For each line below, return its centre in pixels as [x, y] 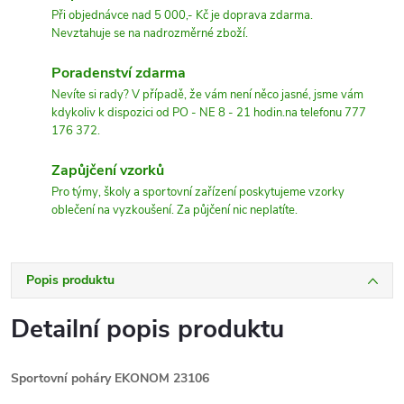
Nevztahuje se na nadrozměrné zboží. [150, 33]
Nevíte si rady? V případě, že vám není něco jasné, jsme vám [207, 95]
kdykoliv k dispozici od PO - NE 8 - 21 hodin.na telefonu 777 [209, 113]
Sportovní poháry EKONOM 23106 [110, 378]
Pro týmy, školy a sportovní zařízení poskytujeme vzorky [198, 192]
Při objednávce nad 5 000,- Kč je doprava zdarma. [182, 15]
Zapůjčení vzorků [108, 170]
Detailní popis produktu [147, 329]
